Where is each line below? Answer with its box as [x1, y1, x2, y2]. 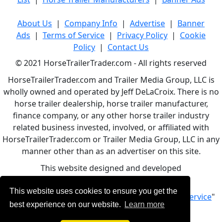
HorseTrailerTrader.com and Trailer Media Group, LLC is [7, 74, 215, 85]
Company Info [64, 17, 117, 29]
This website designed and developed [41, 162, 181, 173]
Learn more [124, 200, 165, 209]
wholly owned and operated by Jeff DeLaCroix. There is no [3, 86, 219, 97]
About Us [17, 17, 52, 29]
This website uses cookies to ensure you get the [9, 186, 178, 195]
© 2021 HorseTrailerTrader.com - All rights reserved [15, 57, 207, 68]
